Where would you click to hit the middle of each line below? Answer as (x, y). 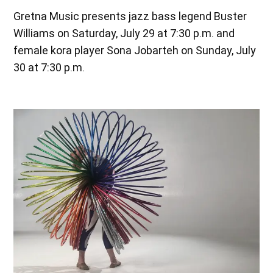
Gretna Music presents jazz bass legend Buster (130, 16)
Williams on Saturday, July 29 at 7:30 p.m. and (124, 34)
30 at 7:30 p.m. (49, 68)
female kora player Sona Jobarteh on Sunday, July (135, 51)
